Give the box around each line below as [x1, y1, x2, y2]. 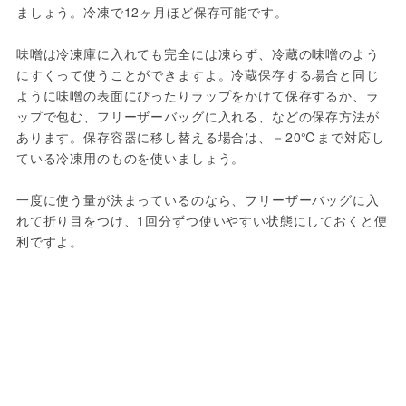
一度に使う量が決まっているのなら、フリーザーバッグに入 [15, 189, 380, 208]
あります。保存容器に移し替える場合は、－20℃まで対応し [15, 127, 385, 146]
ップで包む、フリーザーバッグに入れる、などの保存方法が [15, 106, 380, 125]
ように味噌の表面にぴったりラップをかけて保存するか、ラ [15, 85, 380, 104]
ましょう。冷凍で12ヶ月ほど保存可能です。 [15, 2, 288, 21]
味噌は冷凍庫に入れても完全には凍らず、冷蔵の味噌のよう [15, 43, 380, 63]
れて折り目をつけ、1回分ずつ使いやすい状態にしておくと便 [15, 210, 388, 229]
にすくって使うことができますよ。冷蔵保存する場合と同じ [15, 64, 380, 83]
